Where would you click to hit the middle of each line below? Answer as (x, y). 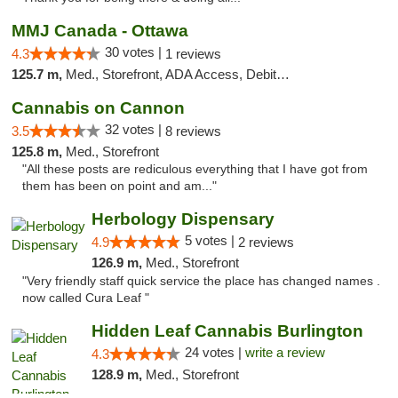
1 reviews (193, 54)
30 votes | (135, 52)
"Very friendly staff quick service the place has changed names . (201, 281)
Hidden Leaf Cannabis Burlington (227, 331)
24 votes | (215, 352)
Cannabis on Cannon (98, 108)
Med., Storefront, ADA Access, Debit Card (171, 74)
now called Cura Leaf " (86, 298)
